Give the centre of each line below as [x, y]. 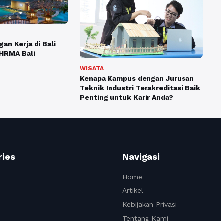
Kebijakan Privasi [149, 204]
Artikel [133, 191]
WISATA [92, 68]
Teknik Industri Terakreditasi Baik [140, 88]
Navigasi [141, 157]
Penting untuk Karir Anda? [126, 97]
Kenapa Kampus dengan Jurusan [137, 79]
